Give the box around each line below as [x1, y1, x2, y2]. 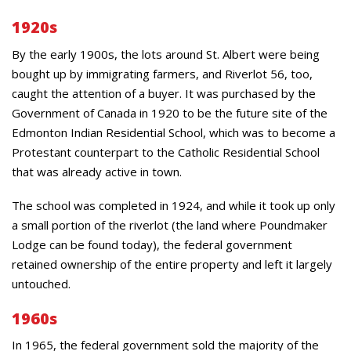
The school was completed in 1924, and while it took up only [12, 197, 335, 213]
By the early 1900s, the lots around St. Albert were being [12, 45, 320, 62]
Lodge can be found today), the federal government [12, 236, 292, 252]
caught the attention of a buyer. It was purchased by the [12, 85, 316, 101]
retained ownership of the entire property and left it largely [12, 255, 332, 272]
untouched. [12, 275, 71, 291]
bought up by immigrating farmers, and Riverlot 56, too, [12, 65, 313, 81]
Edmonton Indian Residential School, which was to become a [12, 124, 335, 140]
